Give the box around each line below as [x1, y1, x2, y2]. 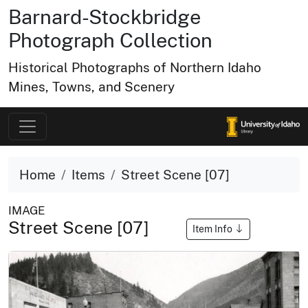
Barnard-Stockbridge [8, 5, 201, 28]
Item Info [192, 223, 234, 234]
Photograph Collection [8, 29, 212, 52]
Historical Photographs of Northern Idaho [8, 60, 261, 75]
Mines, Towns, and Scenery [8, 79, 175, 94]
